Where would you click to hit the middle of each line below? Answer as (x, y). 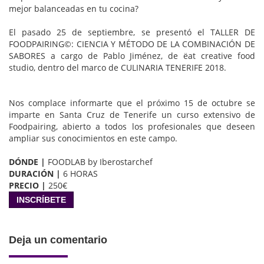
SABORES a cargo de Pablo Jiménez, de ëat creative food (132, 55)
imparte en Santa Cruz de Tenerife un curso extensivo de (132, 114)
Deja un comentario (58, 240)
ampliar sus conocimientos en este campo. (94, 138)
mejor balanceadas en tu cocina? (74, 8)
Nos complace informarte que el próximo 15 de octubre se (132, 103)
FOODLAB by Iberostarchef (99, 161)
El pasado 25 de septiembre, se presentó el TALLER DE (132, 32)
